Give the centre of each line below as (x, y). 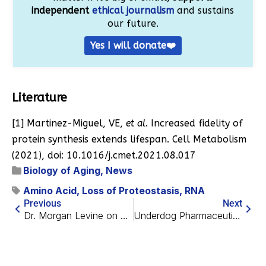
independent (62, 11)
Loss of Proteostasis (131, 191)
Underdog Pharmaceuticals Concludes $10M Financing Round (236, 216)
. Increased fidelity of (194, 123)
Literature (39, 98)
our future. (133, 24)
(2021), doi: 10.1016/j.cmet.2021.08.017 (104, 156)
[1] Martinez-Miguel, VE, (69, 123)
